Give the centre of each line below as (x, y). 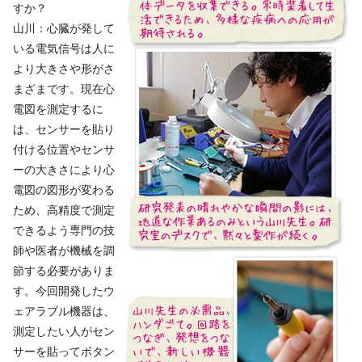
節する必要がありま (64, 270)
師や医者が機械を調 (64, 250)
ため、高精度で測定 (64, 210)
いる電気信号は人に (64, 48)
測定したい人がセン (64, 331)
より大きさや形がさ (64, 68)
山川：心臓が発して (64, 28)
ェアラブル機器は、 (64, 311)
